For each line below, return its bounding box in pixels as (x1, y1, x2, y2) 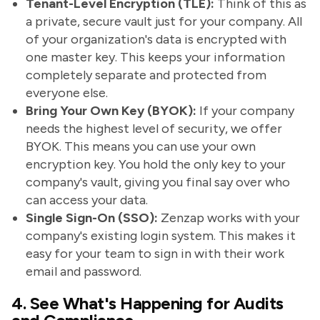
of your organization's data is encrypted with (26, 31, 286, 47)
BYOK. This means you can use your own (26, 139, 256, 154)
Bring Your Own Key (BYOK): (26, 103, 196, 119)
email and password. (26, 264, 141, 279)
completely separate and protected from (26, 67, 266, 83)
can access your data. (26, 192, 148, 208)
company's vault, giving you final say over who (26, 174, 290, 190)
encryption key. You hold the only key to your (26, 156, 286, 172)
